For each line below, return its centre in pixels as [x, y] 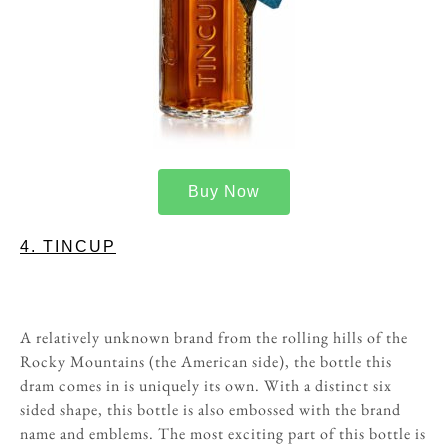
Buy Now [224, 191]
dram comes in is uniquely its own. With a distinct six [206, 385]
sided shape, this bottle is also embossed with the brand [210, 409]
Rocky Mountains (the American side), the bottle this [206, 361]
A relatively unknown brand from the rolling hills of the [214, 337]
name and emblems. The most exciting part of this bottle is [223, 433]
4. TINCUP [68, 246]
